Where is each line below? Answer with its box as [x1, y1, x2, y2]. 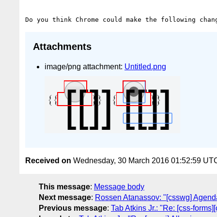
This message [39, 183, 90, 191]
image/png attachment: [45, 62, 124, 71]
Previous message [39, 204, 107, 213]
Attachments [33, 41, 92, 52]
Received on [25, 156, 71, 165]
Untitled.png [124, 62, 166, 71]
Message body [94, 183, 144, 191]
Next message [39, 193, 91, 202]
